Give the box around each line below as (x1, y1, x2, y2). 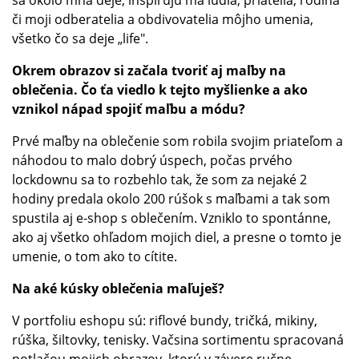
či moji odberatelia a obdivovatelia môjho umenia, (12, 10, 313, 28)
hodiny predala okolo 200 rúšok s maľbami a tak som (12, 189, 330, 208)
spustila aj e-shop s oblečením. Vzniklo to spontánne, (12, 208, 331, 227)
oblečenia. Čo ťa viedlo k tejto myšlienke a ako (12, 80, 308, 99)
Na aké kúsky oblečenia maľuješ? (12, 279, 224, 297)
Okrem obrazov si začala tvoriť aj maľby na (12, 61, 286, 79)
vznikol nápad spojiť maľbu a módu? (12, 99, 245, 118)
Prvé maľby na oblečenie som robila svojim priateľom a (12, 131, 343, 150)
